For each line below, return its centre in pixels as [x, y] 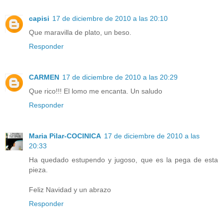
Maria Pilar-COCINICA [65, 136]
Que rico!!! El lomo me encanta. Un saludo [96, 91]
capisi [39, 19]
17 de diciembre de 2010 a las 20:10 [110, 19]
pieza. [38, 170]
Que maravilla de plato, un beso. [80, 33]
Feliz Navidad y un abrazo [70, 190]
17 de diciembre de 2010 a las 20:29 [120, 77]
